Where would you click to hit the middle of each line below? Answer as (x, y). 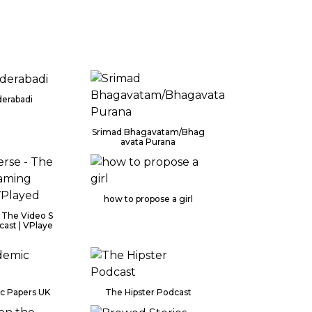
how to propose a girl (148, 199)
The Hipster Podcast (148, 292)
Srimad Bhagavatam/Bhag (148, 132)
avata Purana (148, 142)
